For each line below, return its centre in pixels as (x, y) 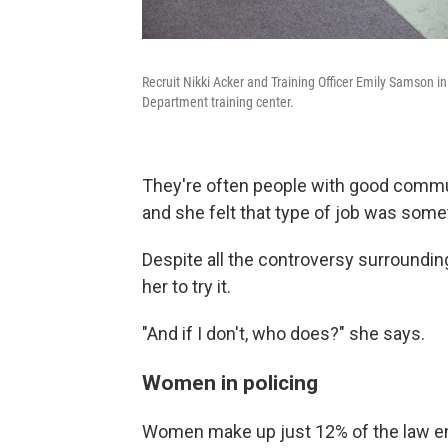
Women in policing (230, 383)
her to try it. (186, 287)
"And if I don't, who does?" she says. (283, 334)
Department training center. (218, 102)
